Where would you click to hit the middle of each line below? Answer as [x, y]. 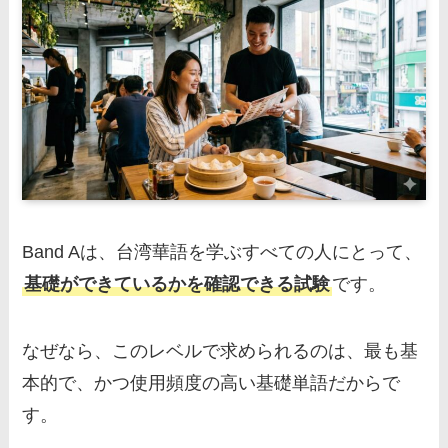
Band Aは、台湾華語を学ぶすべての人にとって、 [222, 251]
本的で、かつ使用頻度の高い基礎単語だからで [211, 383]
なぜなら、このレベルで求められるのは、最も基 [220, 351]
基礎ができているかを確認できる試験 [177, 283]
